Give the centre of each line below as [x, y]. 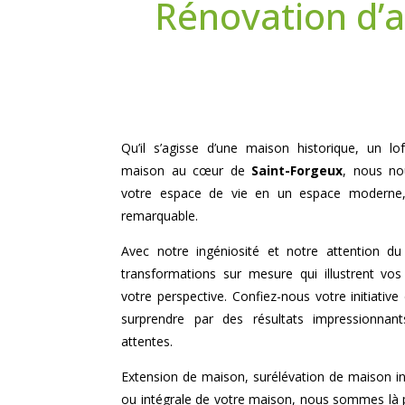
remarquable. [160, 215]
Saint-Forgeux [297, 170]
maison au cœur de [187, 170]
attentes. [147, 341]
